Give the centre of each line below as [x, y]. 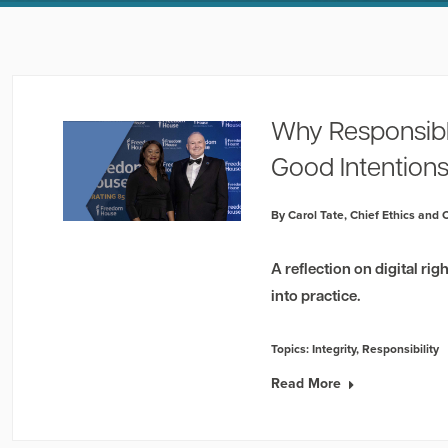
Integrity [334, 348]
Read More [306, 383]
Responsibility [401, 348]
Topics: [292, 348]
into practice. [316, 297]
